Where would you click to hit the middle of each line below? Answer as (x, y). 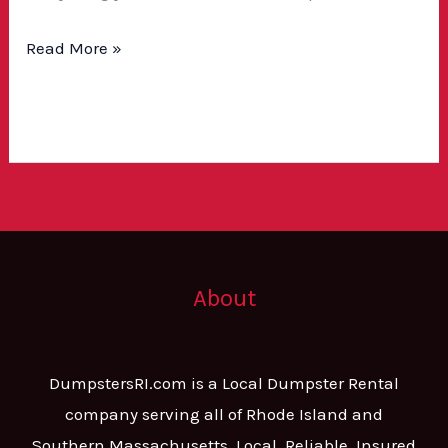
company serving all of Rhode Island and (224, 413)
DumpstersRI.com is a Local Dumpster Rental (224, 382)
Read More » (74, 47)
